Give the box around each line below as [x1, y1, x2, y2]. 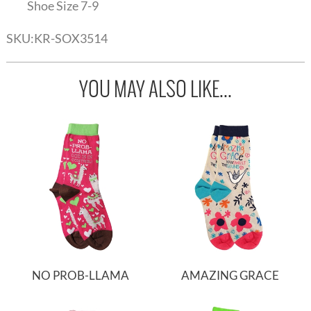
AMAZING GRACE [181, 267, 280, 283]
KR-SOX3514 [33, 31, 108, 47]
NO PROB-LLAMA [32, 267, 130, 283]
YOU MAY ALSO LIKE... [79, 75, 232, 103]
